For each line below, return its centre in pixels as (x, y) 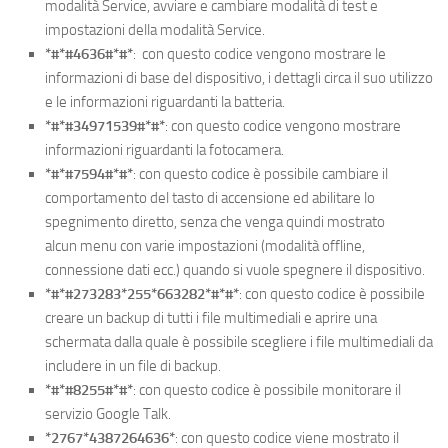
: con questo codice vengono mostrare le (259, 53)
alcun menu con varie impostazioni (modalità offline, (205, 245)
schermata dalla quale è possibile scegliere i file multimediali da (239, 341)
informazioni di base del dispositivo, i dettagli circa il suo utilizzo (239, 77)
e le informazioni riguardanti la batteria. (165, 101)
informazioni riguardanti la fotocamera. (164, 149)
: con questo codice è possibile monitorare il (267, 389)
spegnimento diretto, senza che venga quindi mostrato (215, 221)
